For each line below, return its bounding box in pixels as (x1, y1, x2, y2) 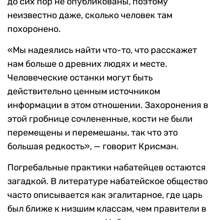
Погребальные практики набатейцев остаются (7, 162, 206, 173)
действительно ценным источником (7, 85, 160, 97)
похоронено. (7, 23, 61, 34)
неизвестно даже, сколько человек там (7, 9, 172, 21)
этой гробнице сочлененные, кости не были (7, 113, 192, 124)
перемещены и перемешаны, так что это (7, 127, 178, 138)
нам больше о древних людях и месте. (7, 58, 167, 69)
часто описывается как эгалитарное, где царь (7, 189, 202, 200)
